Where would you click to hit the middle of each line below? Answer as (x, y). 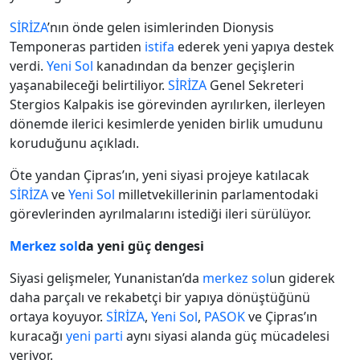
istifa (160, 47)
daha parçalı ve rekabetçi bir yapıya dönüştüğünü (160, 298)
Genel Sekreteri (255, 86)
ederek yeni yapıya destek (254, 47)
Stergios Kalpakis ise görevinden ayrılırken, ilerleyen (168, 105)
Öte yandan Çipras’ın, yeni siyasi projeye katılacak (160, 176)
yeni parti (94, 336)
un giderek (302, 278)
